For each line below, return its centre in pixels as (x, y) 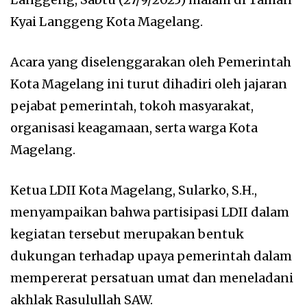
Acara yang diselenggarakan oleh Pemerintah (151, 62)
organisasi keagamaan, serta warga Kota (134, 127)
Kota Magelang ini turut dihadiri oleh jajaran (149, 84)
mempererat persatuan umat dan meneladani (152, 278)
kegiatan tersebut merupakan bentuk (127, 234)
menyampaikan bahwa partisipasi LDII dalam (150, 212)
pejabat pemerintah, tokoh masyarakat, (132, 106)
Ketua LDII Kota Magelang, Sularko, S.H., (134, 190)
